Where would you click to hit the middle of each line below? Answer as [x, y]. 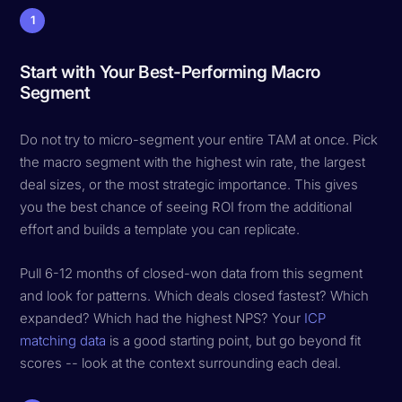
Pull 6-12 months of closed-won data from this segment [192, 273]
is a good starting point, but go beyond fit [234, 340]
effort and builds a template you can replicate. [160, 229]
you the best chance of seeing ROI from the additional [186, 206]
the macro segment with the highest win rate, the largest [193, 162]
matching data [63, 340]
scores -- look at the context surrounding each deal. [181, 363]
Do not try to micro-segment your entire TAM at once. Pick [199, 139]
